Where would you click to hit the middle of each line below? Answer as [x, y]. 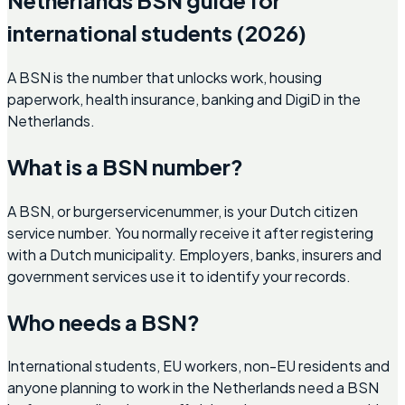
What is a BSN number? [125, 166]
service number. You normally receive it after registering [190, 232]
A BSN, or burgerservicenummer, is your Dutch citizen [183, 211]
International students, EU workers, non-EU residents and [198, 366]
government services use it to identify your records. [179, 276]
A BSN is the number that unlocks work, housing [165, 77]
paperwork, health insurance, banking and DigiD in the [184, 99]
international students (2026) [157, 32]
